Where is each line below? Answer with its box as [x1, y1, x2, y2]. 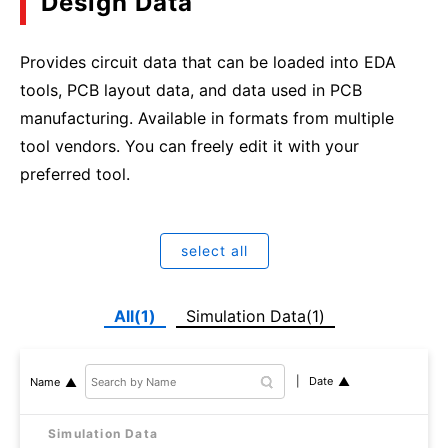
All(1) [113, 306, 156, 327]
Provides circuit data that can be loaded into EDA [20, 52, 396, 73]
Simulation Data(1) [185, 306, 325, 327]
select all [180, 242, 248, 260]
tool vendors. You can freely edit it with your [20, 136, 359, 157]
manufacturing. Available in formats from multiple [20, 108, 394, 129]
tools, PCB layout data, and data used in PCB [20, 80, 362, 101]
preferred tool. [20, 164, 130, 185]
